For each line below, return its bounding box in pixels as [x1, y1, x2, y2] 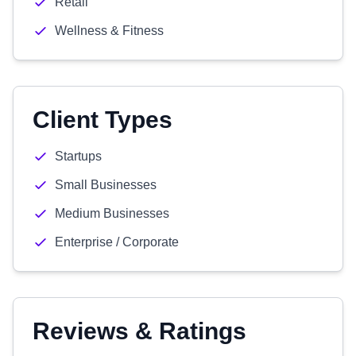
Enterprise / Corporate [55, 235, 179, 249]
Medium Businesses [55, 207, 169, 220]
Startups [55, 149, 102, 163]
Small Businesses [55, 178, 157, 192]
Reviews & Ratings [33, 318, 246, 344]
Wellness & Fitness [55, 24, 164, 37]
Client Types [33, 106, 172, 133]
